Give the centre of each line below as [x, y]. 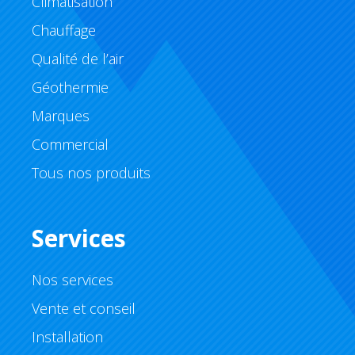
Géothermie [70, 87]
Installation [67, 337]
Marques [61, 116]
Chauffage [64, 30]
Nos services [73, 280]
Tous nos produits [91, 173]
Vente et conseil [84, 308]
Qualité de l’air [78, 59]
